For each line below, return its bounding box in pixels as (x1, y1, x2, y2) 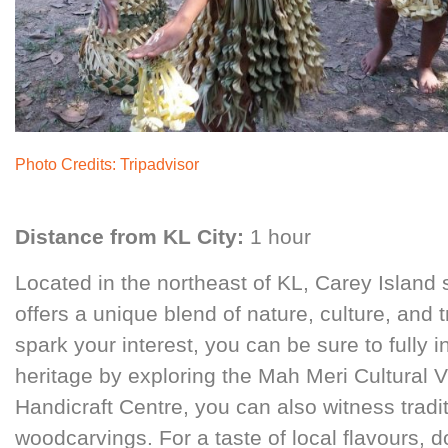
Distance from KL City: (15, 225, 245, 249)
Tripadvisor (120, 156, 200, 174)
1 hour (244, 225, 312, 249)
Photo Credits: (15, 156, 121, 174)
